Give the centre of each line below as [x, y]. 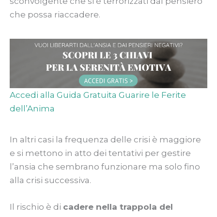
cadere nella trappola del [118, 207]
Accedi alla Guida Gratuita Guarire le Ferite [98, 95]
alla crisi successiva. [50, 180]
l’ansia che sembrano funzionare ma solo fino [105, 166]
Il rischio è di [36, 207]
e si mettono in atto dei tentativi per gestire [100, 153]
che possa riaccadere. [55, 14]
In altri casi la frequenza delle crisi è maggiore [105, 139]
